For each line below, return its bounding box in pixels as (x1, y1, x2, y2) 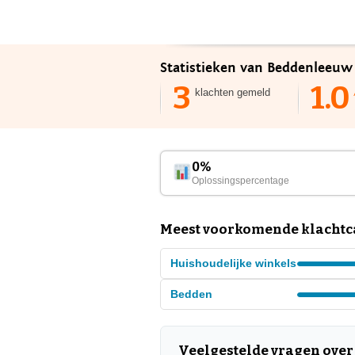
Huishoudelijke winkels (170, 257, 296, 269)
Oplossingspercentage (192, 175, 290, 186)
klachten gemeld (195, 86, 270, 98)
